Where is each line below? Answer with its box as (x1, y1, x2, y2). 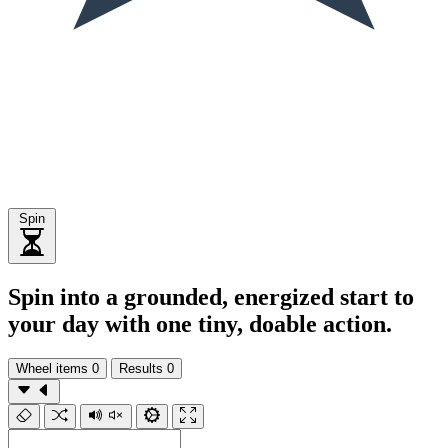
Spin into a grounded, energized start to (8, 283, 414, 310)
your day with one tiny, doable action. (8, 310, 392, 337)
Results (119, 360, 163, 376)
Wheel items (16, 360, 88, 376)
